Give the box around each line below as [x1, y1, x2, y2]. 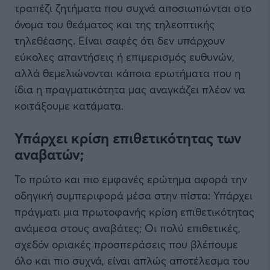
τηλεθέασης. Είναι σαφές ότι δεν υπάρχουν [14, 33, 225, 48]
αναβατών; [14, 145, 84, 165]
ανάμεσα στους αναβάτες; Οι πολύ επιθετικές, [14, 221, 240, 236]
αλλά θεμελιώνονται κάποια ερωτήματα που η [14, 66, 240, 80]
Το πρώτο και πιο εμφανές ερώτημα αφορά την [14, 172, 247, 187]
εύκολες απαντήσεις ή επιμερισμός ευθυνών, [14, 49, 234, 64]
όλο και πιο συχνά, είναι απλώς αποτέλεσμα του [14, 253, 250, 268]
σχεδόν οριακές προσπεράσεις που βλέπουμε [14, 237, 238, 252]
